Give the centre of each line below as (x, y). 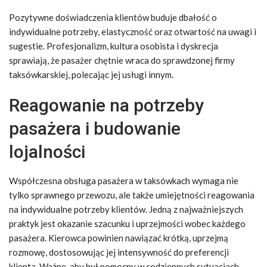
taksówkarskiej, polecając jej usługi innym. (91, 74)
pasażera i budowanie (95, 128)
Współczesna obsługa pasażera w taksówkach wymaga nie (124, 181)
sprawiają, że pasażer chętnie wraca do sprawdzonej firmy (122, 60)
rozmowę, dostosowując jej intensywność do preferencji (119, 252)
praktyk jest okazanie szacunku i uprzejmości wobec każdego (127, 223)
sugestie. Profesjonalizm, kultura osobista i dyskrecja (114, 46)
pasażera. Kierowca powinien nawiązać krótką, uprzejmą (119, 238)
